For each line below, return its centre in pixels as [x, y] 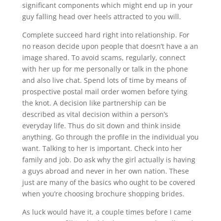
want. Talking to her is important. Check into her [102, 148]
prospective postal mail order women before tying [105, 91]
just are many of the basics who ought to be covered [109, 182]
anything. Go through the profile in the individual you [110, 137]
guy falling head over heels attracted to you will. [101, 16]
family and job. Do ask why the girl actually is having [109, 159]
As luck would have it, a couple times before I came [107, 212]
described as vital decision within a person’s [95, 114]
